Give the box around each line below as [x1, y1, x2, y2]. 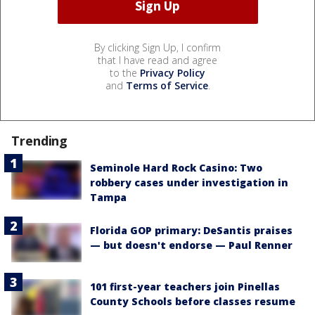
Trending [11, 131, 68, 149]
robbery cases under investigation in [90, 175, 288, 189]
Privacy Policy [140, 65, 205, 79]
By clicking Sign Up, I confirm [94, 40, 221, 54]
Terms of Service [125, 78, 208, 92]
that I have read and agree [98, 53, 217, 67]
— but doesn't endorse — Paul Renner [90, 238, 292, 252]
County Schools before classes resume [90, 294, 295, 308]
